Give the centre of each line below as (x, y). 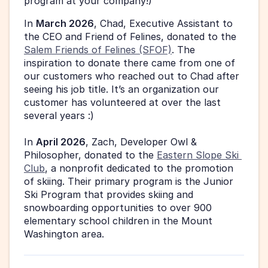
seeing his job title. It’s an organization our (121, 89)
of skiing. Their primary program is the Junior (129, 182)
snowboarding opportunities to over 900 (118, 208)
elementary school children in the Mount (118, 221)
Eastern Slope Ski (198, 155)
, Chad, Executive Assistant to (163, 24)
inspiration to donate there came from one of (130, 63)
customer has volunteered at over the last (122, 103)
